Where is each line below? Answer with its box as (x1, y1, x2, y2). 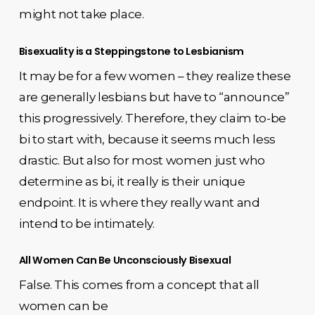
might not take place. (18, 7, 144, 21)
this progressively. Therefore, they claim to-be (18, 110, 286, 125)
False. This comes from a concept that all (18, 278, 259, 292)
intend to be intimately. (18, 216, 155, 231)
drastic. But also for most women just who (18, 153, 265, 167)
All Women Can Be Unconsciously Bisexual (18, 253, 231, 267)
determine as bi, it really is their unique (18, 174, 245, 188)
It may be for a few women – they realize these (18, 68, 291, 83)
